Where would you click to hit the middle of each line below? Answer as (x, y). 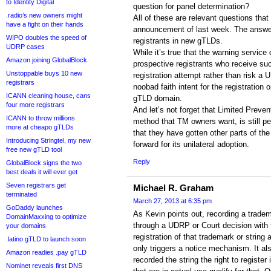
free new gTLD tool (34, 149)
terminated (21, 194)
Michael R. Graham (173, 188)
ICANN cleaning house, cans (48, 96)
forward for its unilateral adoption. (191, 145)
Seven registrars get (36, 185)
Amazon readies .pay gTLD (46, 252)
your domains (26, 226)
